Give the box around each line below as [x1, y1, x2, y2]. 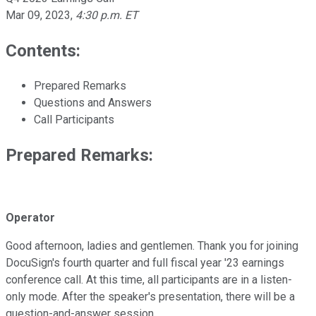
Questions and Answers [34, 95, 152, 109]
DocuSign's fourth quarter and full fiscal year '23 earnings [6, 256, 284, 270]
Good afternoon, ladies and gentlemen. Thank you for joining [6, 239, 298, 253]
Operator [6, 211, 55, 225]
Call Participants [34, 112, 114, 126]
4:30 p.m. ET [75, 8, 138, 22]
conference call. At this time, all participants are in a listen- [6, 273, 292, 287]
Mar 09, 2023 [6, 8, 71, 22]
